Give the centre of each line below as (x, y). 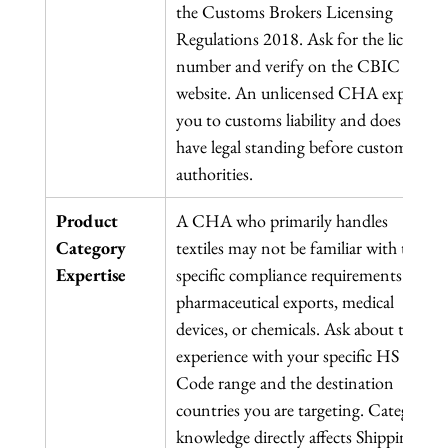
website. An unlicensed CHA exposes (306, 93)
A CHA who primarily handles (283, 221)
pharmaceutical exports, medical (286, 302)
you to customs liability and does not (304, 120)
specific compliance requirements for (303, 275)
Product (88, 221)
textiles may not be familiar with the (301, 248)
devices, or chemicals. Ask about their (304, 329)
